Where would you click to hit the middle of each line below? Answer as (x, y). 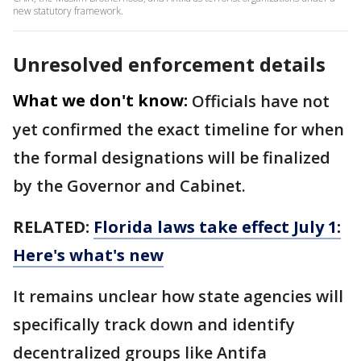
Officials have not (261, 101)
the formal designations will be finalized (172, 158)
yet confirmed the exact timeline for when (178, 129)
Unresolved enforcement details (169, 64)
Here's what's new (88, 255)
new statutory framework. (68, 11)
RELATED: (51, 227)
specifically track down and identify (154, 324)
